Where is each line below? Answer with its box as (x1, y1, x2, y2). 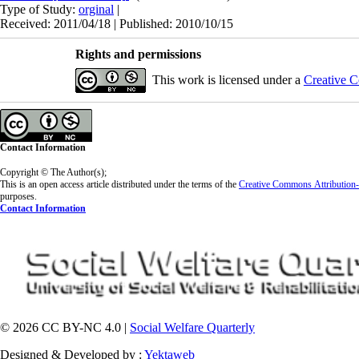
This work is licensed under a (151, 73, 304, 87)
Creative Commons (239, 179, 312, 191)
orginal (79, 2, 114, 17)
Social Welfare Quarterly (130, 321, 255, 335)
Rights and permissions (75, 47, 201, 62)
